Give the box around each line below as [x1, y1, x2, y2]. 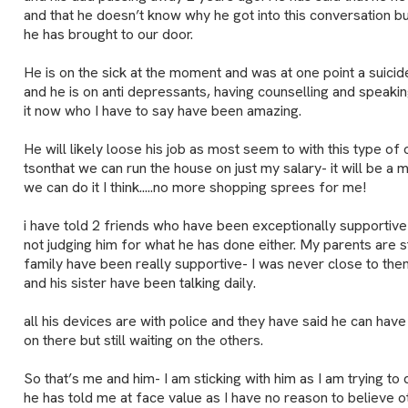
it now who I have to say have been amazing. [23, 100, 301, 120]
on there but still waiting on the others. [23, 330, 263, 350]
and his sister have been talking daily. [23, 272, 256, 292]
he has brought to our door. [23, 24, 193, 44]
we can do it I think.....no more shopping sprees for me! [23, 177, 366, 197]
